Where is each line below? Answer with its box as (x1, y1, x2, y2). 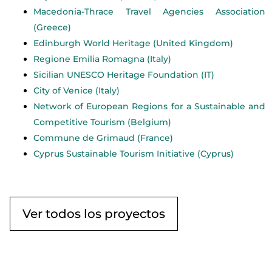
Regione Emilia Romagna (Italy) (33, 53, 174, 64)
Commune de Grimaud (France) (33, 132, 174, 143)
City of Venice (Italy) (33, 84, 123, 96)
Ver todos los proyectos (22, 206, 166, 221)
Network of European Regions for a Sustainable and (33, 100, 265, 112)
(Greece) (33, 21, 72, 33)
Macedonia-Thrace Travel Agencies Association (33, 5, 265, 17)
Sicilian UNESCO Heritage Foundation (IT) (33, 69, 217, 80)
